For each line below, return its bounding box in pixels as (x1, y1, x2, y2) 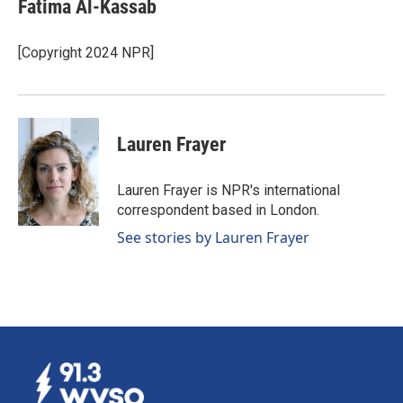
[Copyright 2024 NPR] (18, 44, 154, 61)
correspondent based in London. (117, 201, 319, 219)
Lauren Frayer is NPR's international (117, 182, 340, 199)
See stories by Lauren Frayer (117, 228, 309, 247)
